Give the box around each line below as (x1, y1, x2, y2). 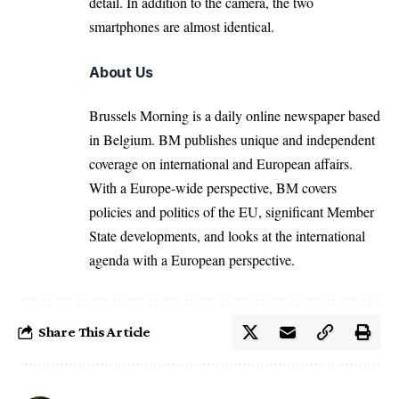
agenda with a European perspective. (89, 250, 295, 270)
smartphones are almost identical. (89, 17, 274, 37)
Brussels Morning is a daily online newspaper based (89, 106, 380, 126)
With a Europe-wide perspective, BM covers (89, 178, 337, 198)
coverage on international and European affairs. (89, 154, 353, 174)
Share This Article (37, 324, 151, 340)
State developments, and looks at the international (89, 226, 365, 246)
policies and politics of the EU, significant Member (89, 202, 374, 222)
